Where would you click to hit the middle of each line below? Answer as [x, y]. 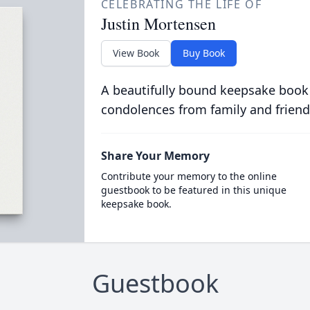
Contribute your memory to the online [189, 176]
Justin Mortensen [158, 24]
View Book [136, 53]
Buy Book [203, 53]
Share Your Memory [155, 156]
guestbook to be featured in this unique [193, 190]
